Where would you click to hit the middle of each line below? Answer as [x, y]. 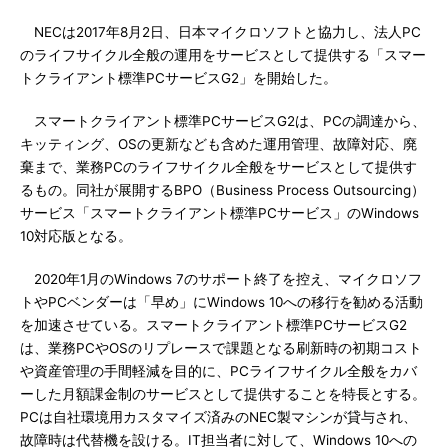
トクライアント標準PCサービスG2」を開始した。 [178, 78]
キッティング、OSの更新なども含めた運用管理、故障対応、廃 [218, 144]
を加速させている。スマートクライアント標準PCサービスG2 [213, 325]
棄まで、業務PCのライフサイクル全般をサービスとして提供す [218, 167]
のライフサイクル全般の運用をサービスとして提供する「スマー [223, 55]
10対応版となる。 [76, 236]
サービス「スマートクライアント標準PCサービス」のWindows [219, 213]
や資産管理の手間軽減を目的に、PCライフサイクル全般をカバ [218, 371]
